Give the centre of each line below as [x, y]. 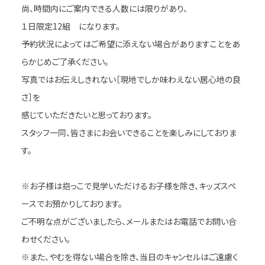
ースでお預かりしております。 [72, 203]
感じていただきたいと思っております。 [86, 114]
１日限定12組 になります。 [70, 26]
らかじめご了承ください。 [65, 61]
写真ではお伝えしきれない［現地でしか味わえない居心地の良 [131, 79]
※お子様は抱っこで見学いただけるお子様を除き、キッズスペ [128, 185]
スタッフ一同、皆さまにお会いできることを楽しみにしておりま [129, 132]
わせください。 [46, 239]
